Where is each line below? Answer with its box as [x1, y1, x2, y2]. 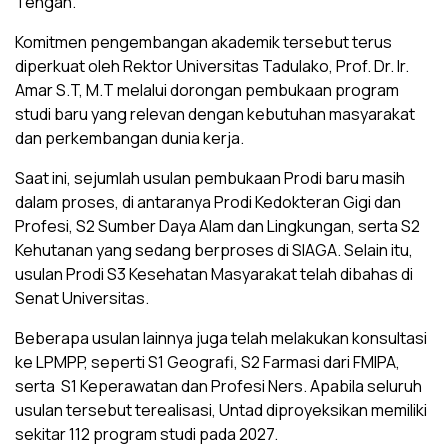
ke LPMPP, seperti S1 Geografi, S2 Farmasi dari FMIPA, [15, 351, 400, 374]
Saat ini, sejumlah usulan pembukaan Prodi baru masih [15, 167, 405, 190]
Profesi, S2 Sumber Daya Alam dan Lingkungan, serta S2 [15, 215, 420, 238]
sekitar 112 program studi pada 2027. [15, 423, 278, 446]
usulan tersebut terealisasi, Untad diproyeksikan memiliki [15, 399, 427, 422]
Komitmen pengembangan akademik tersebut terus [15, 31, 392, 54]
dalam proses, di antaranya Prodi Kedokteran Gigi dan [15, 191, 401, 214]
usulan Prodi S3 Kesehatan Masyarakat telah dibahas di [15, 263, 413, 286]
